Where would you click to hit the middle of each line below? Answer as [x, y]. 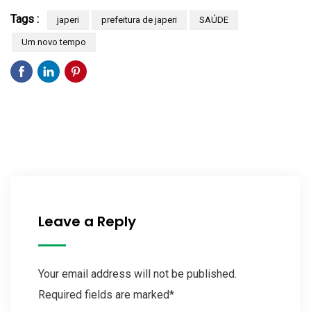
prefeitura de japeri [139, 19]
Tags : [25, 19]
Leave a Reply [87, 221]
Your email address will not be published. [137, 274]
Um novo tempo [54, 42]
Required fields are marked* [106, 294]
